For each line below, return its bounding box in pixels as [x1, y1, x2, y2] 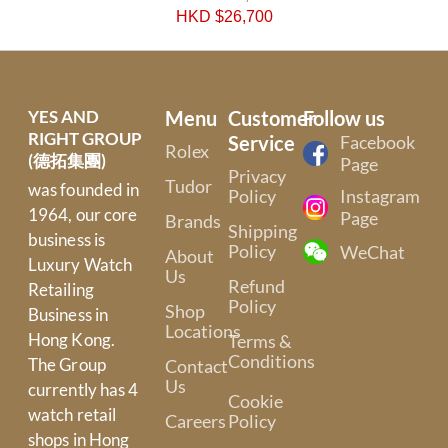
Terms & [227, 330, 292, 353]
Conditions [227, 350, 315, 373]
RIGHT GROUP [27, 128, 142, 150]
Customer [227, 106, 316, 131]
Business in [27, 304, 109, 326]
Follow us [303, 106, 386, 131]
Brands [164, 210, 221, 233]
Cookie [227, 390, 283, 413]
